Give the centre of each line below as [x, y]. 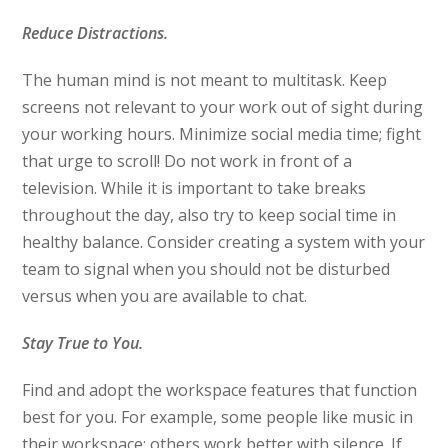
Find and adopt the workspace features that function [220, 390]
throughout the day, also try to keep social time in [209, 215]
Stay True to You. [85, 343]
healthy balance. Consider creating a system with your [224, 242]
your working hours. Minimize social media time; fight [222, 134]
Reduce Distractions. [97, 33]
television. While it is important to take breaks [194, 188]
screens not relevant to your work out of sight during [223, 107]
